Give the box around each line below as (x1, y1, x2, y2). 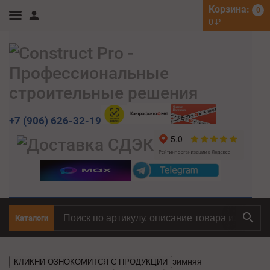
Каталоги (15, 213, 48, 223)
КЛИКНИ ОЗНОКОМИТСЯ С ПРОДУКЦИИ (14, 257, 168, 267)
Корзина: (209, 4, 252, 15)
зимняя (172, 257, 202, 267)
